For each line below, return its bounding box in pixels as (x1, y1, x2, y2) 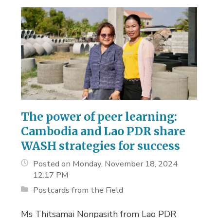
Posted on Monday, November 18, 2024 (33, 158, 178, 170)
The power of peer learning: (21, 109, 178, 124)
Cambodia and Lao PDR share (21, 124, 186, 139)
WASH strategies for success (21, 139, 181, 153)
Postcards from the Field (33, 184, 124, 196)
